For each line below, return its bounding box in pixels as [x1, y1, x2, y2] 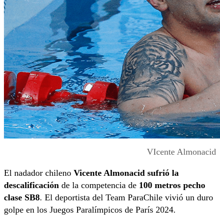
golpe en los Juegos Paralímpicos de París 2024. [4, 204, 176, 215]
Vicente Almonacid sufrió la [74, 167, 179, 178]
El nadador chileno [4, 167, 74, 178]
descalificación [4, 180, 61, 190]
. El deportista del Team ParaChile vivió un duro [40, 192, 213, 202]
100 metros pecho [139, 180, 205, 190]
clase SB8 [4, 192, 40, 202]
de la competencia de [61, 180, 139, 190]
